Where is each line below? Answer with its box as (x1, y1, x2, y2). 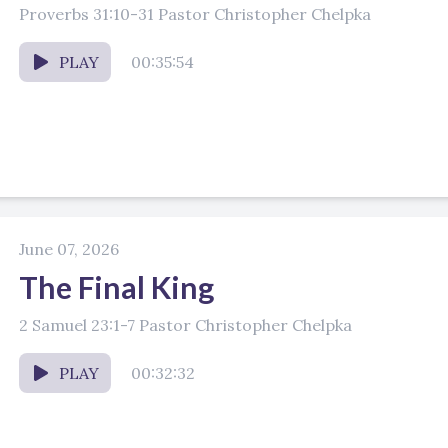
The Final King (19, 269, 214, 305)
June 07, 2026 (19, 239, 119, 259)
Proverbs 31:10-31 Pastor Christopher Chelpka (19, 4, 371, 24)
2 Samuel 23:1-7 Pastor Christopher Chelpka (19, 315, 353, 335)
